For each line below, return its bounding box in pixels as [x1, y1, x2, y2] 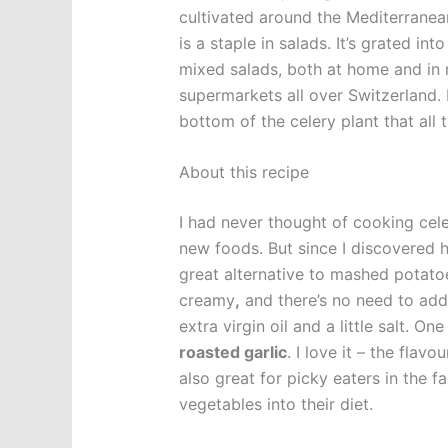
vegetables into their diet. [178, 394, 373, 415]
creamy [178, 290, 235, 311]
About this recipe [178, 162, 309, 183]
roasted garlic [178, 342, 287, 363]
